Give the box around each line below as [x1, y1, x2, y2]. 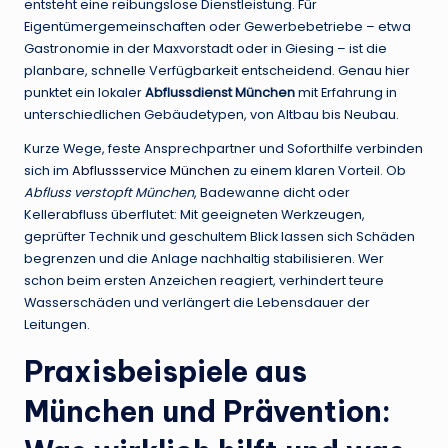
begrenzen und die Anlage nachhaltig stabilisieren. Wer [24, 250, 384, 268]
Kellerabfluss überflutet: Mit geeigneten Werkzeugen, [24, 206, 365, 224]
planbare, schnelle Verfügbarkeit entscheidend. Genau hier [24, 62, 410, 80]
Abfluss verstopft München [24, 184, 194, 202]
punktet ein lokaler [24, 84, 145, 102]
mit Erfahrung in [295, 84, 397, 102]
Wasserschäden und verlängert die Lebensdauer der [24, 294, 370, 312]
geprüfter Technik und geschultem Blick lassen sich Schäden [24, 228, 415, 246]
